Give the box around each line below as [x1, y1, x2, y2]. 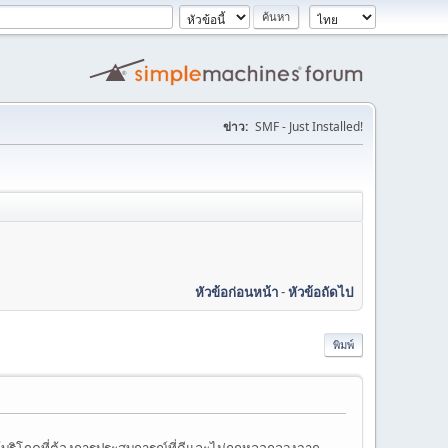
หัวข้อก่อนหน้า [195, 282, 278, 301]
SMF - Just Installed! [255, 118, 363, 135]
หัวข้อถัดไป [288, 282, 353, 301]
